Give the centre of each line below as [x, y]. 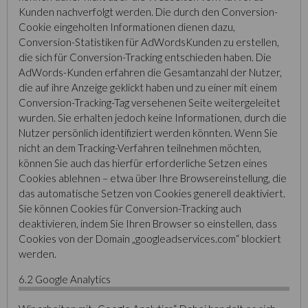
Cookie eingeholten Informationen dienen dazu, [127, 27]
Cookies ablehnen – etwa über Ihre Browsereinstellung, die [153, 178]
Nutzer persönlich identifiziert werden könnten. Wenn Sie [148, 133]
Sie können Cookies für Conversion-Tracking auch [130, 208]
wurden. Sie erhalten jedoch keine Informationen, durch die [153, 118]
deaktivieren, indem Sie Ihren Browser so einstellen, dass [148, 223]
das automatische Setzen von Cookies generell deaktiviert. [152, 193]
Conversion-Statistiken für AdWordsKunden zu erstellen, [149, 42]
